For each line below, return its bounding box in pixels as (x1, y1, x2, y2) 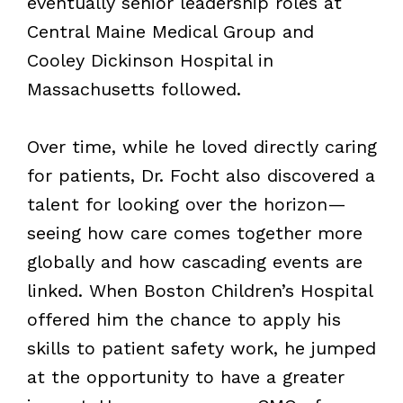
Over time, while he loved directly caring (26, 135, 377, 157)
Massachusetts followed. (26, 77, 241, 100)
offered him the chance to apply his (26, 308, 341, 330)
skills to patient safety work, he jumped (26, 336, 376, 359)
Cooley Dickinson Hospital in (26, 49, 273, 71)
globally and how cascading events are (26, 250, 363, 273)
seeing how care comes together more (26, 221, 363, 244)
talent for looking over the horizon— (26, 193, 346, 215)
